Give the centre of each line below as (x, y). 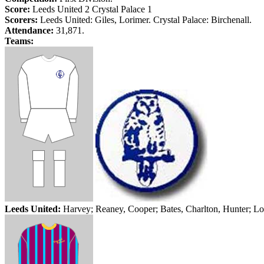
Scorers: (21, 20)
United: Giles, (91, 20)
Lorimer (134, 20)
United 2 (73, 9)
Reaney (109, 209)
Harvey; (78, 209)
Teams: (19, 41)
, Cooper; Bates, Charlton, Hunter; (188, 209)
